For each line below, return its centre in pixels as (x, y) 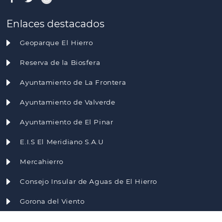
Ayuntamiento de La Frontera (73, 83)
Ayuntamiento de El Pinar (67, 122)
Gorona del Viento (52, 201)
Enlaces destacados (56, 24)
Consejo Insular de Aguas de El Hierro (88, 182)
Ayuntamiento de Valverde (68, 102)
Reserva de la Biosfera (60, 63)
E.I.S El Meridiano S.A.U (62, 142)
